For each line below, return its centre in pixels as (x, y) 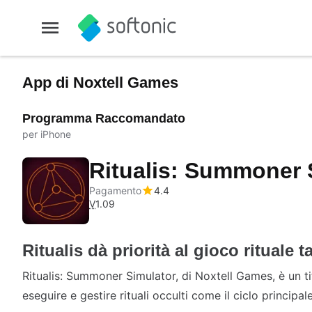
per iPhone (47, 134)
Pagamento (115, 190)
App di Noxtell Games (100, 83)
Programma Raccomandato (104, 118)
